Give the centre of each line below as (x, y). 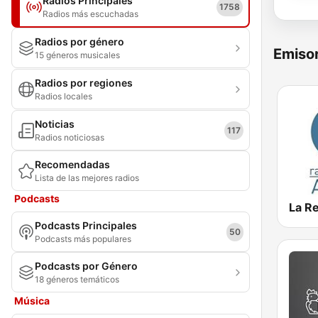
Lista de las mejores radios (87, 178)
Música (32, 301)
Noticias (55, 124)
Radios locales (64, 96)
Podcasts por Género (86, 266)
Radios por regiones (84, 83)
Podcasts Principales (86, 225)
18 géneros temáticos (77, 279)
